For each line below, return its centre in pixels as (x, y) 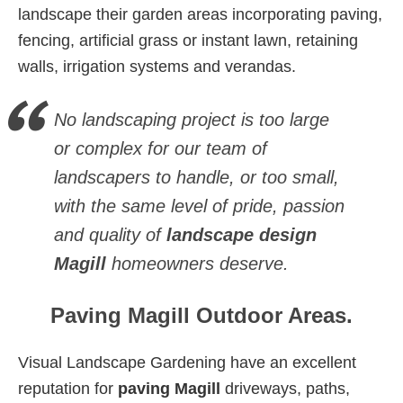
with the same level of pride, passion (199, 206)
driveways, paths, (285, 388)
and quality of (110, 234)
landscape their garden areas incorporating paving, (200, 14)
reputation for (68, 388)
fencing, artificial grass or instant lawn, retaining (188, 40)
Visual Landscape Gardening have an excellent (187, 362)
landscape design (242, 234)
